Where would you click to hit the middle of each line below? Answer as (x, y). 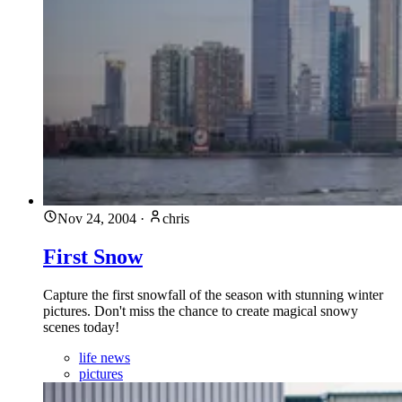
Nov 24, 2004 (97, 219)
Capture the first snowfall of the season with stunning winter (213, 294)
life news (105, 357)
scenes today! (81, 327)
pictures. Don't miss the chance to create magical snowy (201, 310)
